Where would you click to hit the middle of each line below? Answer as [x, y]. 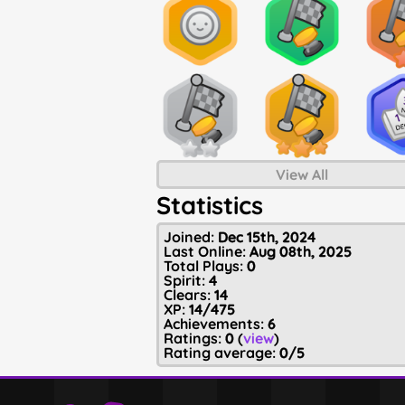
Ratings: [195, 338]
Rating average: [222, 352]
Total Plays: [206, 265]
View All [302, 174]
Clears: [189, 294]
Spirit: [187, 280]
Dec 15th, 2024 [267, 236]
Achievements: [216, 323]
